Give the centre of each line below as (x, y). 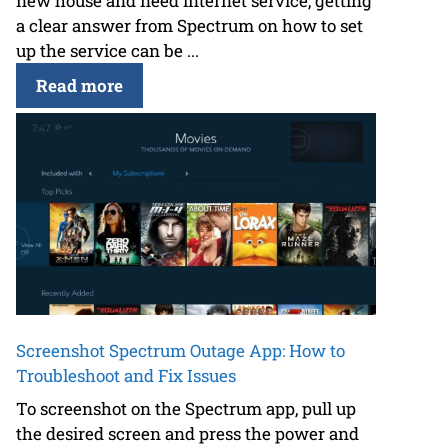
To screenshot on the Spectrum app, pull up (186, 409)
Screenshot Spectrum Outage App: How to (180, 350)
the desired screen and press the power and (187, 434)
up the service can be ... (107, 50)
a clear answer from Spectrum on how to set (189, 25)
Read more (79, 85)
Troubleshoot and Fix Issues (126, 375)
